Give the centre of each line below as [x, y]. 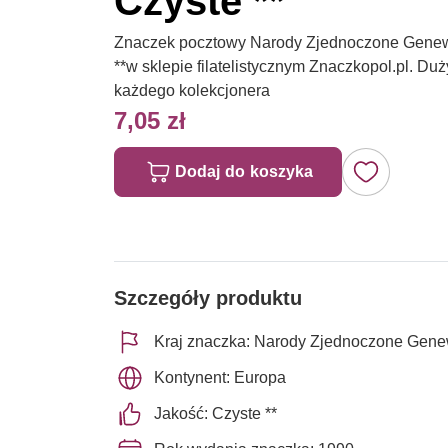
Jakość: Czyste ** [215, 413]
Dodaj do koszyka [244, 171]
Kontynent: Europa [220, 377]
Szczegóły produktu [208, 297]
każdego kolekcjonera [192, 90]
